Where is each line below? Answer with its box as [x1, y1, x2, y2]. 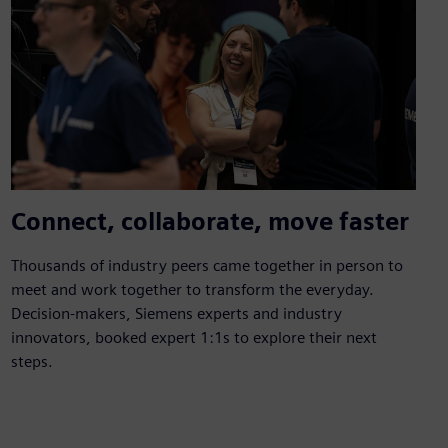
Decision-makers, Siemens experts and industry [10, 303, 342, 323]
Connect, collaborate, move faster [10, 206, 409, 236]
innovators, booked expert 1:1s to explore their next [10, 327, 377, 347]
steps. [10, 351, 53, 371]
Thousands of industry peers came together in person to [10, 255, 403, 275]
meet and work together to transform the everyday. [10, 279, 374, 299]
